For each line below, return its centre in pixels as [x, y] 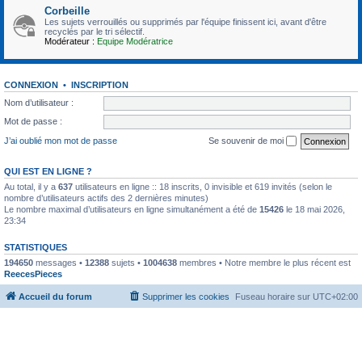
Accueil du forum [55, 296]
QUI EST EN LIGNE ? [48, 172]
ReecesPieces [33, 274]
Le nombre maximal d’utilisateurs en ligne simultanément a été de [132, 210]
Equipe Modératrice [135, 41]
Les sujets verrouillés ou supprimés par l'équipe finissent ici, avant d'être [185, 21]
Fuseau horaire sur [274, 296]
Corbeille [67, 11]
